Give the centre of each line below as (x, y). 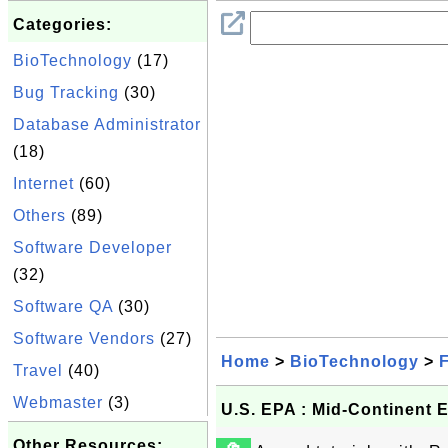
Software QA (63, 306)
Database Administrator (107, 124)
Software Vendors (84, 338)
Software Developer (92, 247)
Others (39, 215)
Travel (38, 370)
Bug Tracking (66, 92)
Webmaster (58, 402)
